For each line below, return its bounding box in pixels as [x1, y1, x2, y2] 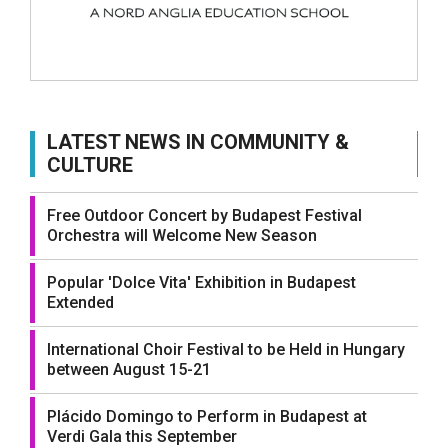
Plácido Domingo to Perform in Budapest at [47, 406, 367, 426]
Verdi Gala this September [47, 426, 237, 446]
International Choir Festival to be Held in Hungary [47, 339, 405, 359]
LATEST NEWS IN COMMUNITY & [47, 129, 349, 154]
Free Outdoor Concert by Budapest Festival [47, 205, 362, 225]
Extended [47, 292, 114, 312]
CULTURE [47, 152, 133, 177]
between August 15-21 [47, 359, 211, 379]
